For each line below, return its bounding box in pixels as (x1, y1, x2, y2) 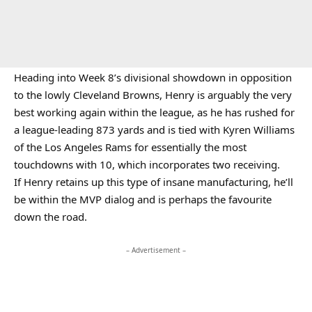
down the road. (14, 210, 87, 224)
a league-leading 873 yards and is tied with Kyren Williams (14, 123, 295, 136)
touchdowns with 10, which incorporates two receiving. (14, 157, 280, 171)
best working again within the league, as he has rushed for (14, 105, 295, 119)
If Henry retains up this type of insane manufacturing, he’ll (14, 175, 293, 189)
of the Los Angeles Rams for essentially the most (14, 140, 247, 154)
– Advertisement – (126, 245, 186, 255)
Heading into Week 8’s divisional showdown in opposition (14, 70, 292, 84)
